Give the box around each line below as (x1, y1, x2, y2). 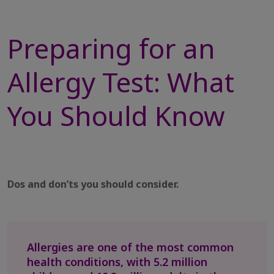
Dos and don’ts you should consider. (7, 177, 179, 191)
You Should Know (7, 97, 225, 134)
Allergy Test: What (7, 64, 234, 100)
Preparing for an (7, 30, 215, 67)
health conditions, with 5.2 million (27, 254, 207, 269)
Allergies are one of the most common (27, 240, 234, 254)
